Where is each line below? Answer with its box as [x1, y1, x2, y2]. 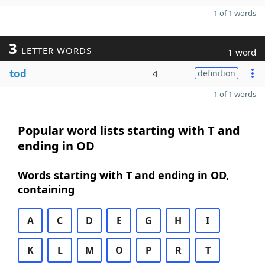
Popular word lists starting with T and [18, 122, 240, 138]
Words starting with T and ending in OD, [18, 168, 229, 182]
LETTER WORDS [18, 44, 92, 56]
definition [198, 67, 235, 79]
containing [18, 182, 75, 196]
